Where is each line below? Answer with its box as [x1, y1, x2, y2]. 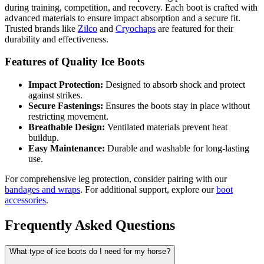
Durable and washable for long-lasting [105, 143, 249, 154]
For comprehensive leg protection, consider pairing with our [5, 174, 227, 184]
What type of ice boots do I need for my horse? [9, 246, 170, 256]
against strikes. [28, 90, 82, 101]
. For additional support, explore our [80, 184, 216, 195]
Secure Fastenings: [28, 101, 103, 111]
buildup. [28, 133, 59, 143]
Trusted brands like [5, 23, 78, 34]
